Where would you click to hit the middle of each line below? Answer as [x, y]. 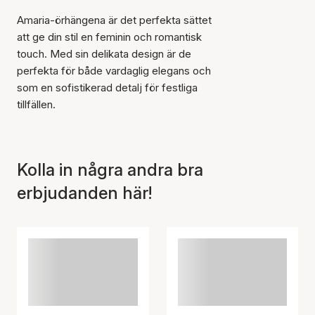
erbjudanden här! [84, 193]
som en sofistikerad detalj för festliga [107, 88]
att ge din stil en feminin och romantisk [109, 37]
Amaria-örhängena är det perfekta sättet [114, 20]
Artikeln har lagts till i [147, 219]
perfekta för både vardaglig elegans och [114, 71]
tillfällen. [36, 104]
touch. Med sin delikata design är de [104, 54]
